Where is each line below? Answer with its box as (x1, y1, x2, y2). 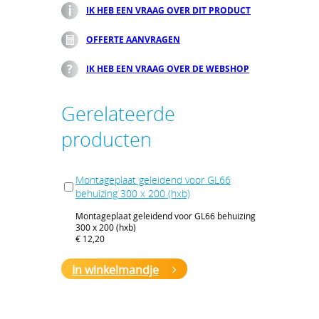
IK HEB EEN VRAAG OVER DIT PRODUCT (86, 4, 251, 17)
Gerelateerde (61, 101, 175, 127)
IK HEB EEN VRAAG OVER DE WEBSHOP (86, 63, 249, 75)
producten (61, 127, 152, 153)
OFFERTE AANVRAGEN (86, 33, 180, 46)
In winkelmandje (72, 262, 159, 278)
